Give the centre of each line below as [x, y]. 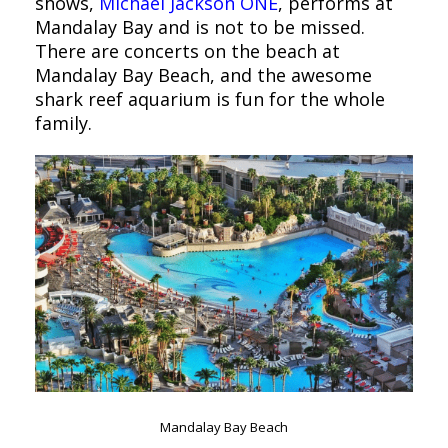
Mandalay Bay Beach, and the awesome [203, 75]
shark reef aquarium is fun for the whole [210, 99]
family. [63, 123]
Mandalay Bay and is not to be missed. [200, 27]
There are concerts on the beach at [187, 51]
